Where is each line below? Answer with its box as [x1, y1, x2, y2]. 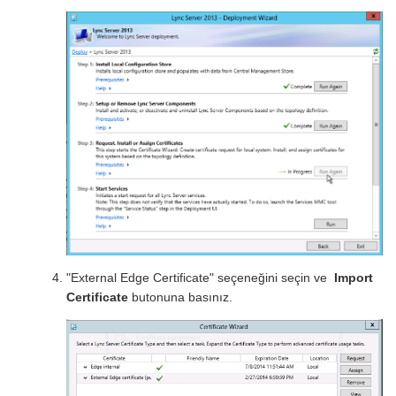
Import [334, 270, 374, 286]
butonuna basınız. [132, 290, 233, 305]
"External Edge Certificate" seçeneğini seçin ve [66, 270, 335, 286]
